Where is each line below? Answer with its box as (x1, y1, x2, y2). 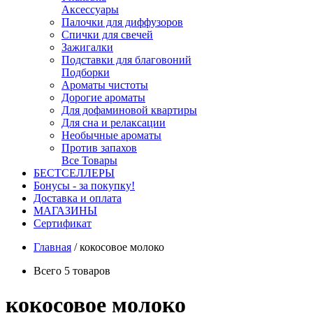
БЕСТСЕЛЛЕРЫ (34, 167, 115, 179)
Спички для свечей (61, 29, 153, 41)
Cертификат (34, 217, 92, 229)
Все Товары (61, 154, 117, 166)
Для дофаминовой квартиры (61, 104, 197, 116)
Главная (34, 241, 71, 253)
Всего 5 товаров (34, 265, 110, 277)
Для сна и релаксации (61, 117, 166, 129)
